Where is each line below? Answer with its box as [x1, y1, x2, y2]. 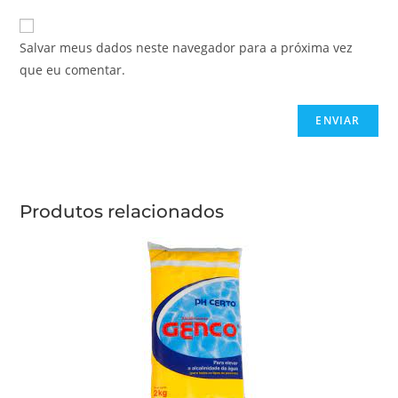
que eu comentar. [20, 61, 126, 79]
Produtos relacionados [20, 201, 225, 223]
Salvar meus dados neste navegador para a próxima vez [20, 39, 354, 57]
